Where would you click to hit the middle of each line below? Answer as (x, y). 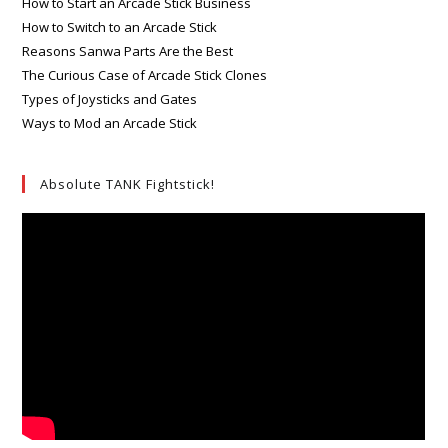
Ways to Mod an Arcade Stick (110, 122)
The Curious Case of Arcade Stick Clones (145, 74)
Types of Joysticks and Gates (110, 98)
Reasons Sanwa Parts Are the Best (128, 50)
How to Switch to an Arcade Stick (120, 26)
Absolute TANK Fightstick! (128, 183)
